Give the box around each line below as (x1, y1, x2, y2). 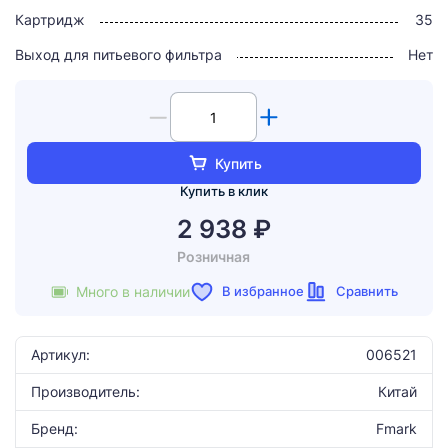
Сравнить (333, 282, 398, 299)
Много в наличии (76, 283, 190, 300)
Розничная (177, 248, 250, 265)
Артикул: (31, 346, 90, 363)
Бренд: (31, 420, 78, 437)
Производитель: (31, 383, 140, 400)
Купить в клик (180, 183, 268, 199)
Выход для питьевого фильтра (15, 46, 222, 63)
